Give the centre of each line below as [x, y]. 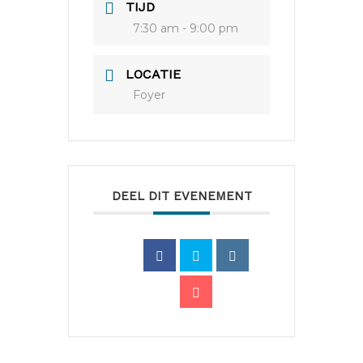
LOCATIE [153, 74]
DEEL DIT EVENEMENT [181, 196]
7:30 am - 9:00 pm [186, 28]
